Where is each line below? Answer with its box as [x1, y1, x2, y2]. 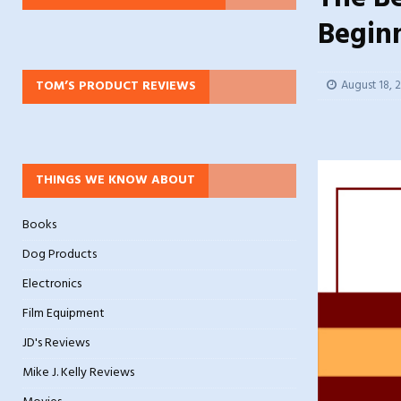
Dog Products [22, 244, 97, 266]
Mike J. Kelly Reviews [22, 363, 134, 384]
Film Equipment [22, 303, 105, 325]
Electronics [22, 274, 81, 295]
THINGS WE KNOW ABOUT [36, 170, 195, 192]
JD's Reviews [22, 333, 90, 354]
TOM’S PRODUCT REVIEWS [36, 76, 196, 98]
